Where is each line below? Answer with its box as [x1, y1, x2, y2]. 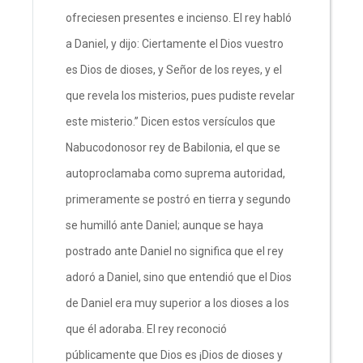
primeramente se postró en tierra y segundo [66, 192, 291, 206]
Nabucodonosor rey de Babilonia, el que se [66, 140, 280, 154]
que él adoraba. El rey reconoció [66, 322, 227, 335]
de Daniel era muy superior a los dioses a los [66, 296, 289, 310]
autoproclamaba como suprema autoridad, [66, 166, 285, 180]
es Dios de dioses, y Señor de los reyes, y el [66, 62, 282, 76]
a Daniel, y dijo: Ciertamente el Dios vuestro [66, 36, 284, 50]
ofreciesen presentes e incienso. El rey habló [66, 11, 292, 24]
